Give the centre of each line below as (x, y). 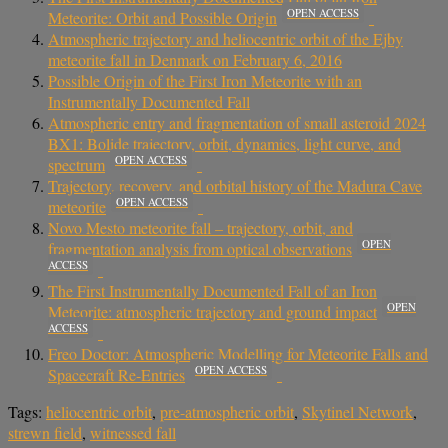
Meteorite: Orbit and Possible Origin (162, 17)
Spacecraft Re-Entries (116, 374)
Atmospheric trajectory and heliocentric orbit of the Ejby (225, 38)
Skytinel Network (357, 411)
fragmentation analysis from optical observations (200, 248)
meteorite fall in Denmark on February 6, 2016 (195, 59)
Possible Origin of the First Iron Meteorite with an (205, 80)
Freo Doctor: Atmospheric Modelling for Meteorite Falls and (238, 353)
